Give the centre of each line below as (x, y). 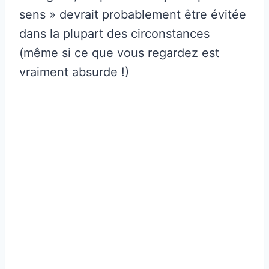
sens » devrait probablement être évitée (133, 14)
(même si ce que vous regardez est (119, 53)
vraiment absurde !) (74, 72)
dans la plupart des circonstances (114, 33)
